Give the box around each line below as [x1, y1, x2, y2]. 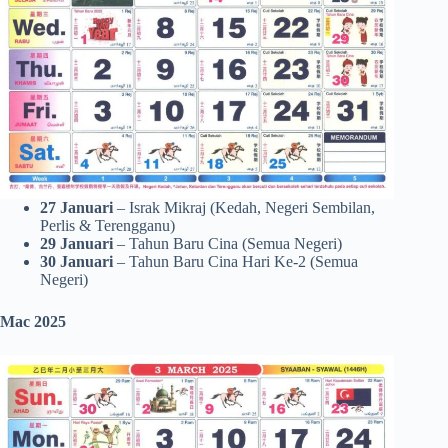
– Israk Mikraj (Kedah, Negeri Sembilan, [113, 198, 375, 216]
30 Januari [40, 252, 113, 270]
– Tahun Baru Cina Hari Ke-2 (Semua [113, 252, 358, 270]
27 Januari [40, 198, 113, 216]
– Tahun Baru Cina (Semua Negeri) [113, 234, 342, 252]
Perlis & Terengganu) [40, 216, 175, 234]
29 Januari [40, 234, 113, 252]
